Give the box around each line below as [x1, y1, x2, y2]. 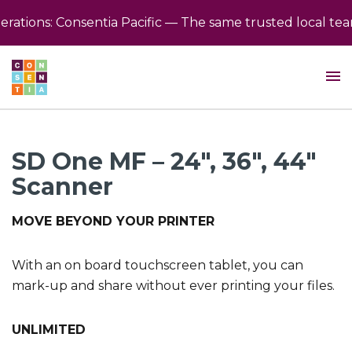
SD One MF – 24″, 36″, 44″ [12, 147, 317, 176]
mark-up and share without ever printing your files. [12, 278, 335, 293]
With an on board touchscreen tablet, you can [12, 258, 303, 273]
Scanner [12, 172, 113, 201]
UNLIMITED [12, 322, 86, 337]
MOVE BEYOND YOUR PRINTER [12, 214, 214, 229]
